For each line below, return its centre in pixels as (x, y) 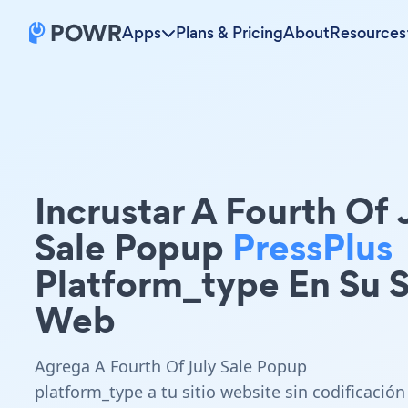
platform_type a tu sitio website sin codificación (220, 392)
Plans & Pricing (229, 33)
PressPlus (312, 247)
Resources (368, 33)
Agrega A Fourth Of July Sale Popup (171, 366)
